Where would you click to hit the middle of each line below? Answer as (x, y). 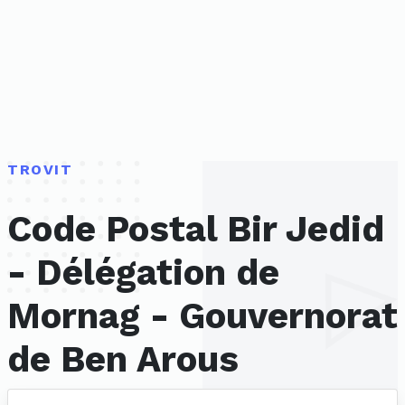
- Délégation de (143, 273)
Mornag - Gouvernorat (202, 316)
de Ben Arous (123, 360)
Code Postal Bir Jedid (196, 230)
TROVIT (40, 170)
